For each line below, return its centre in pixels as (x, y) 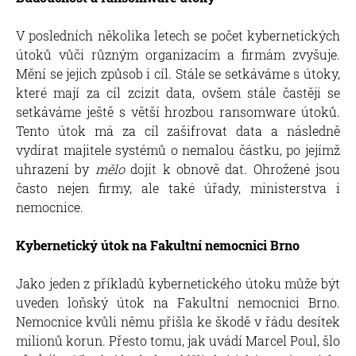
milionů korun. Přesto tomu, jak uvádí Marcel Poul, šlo (178, 340)
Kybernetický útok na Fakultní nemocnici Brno (158, 245)
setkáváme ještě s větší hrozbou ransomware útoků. (178, 111)
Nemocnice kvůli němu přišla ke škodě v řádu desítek (178, 321)
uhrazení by (56, 168)
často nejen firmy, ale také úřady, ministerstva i (178, 188)
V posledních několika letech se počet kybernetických (178, 35)
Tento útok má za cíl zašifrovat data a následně (178, 130)
